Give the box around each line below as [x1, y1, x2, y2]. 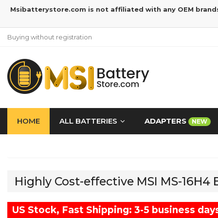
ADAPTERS [145, 116, 188, 126]
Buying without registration [7, 33, 92, 41]
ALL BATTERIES [59, 116, 117, 126]
